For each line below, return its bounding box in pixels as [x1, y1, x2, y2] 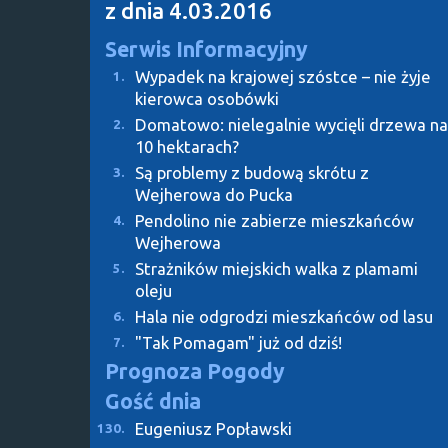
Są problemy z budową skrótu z [135, 162, 369, 182]
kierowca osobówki [135, 88, 279, 108]
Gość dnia [105, 388, 201, 413]
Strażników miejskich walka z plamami [135, 258, 418, 278]
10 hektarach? [135, 136, 239, 156]
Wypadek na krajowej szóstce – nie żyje [135, 66, 431, 86]
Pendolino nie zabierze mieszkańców [135, 210, 414, 230]
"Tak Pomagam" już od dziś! [135, 332, 342, 352]
